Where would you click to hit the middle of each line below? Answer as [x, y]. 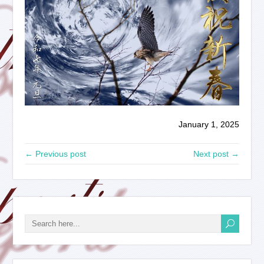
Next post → [216, 154]
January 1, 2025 [209, 125]
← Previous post [56, 154]
